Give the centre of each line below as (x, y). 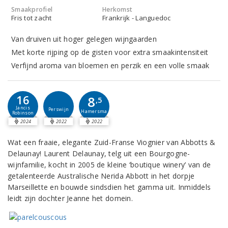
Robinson (23, 113)
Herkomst (118, 9)
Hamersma (94, 112)
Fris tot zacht (32, 18)
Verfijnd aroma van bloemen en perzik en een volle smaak (110, 65)
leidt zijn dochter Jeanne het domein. (70, 198)
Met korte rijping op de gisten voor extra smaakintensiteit (110, 52)
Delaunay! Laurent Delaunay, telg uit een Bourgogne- (99, 153)
